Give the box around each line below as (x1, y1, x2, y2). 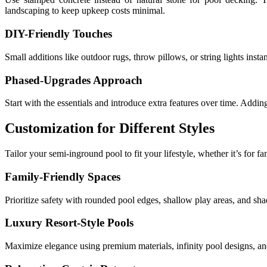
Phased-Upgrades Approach (5, 73, 142, 86)
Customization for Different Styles (5, 120, 215, 136)
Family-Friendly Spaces (5, 170, 120, 183)
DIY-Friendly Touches (5, 27, 112, 41)
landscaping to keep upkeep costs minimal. (5, 5, 165, 16)
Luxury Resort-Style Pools (5, 216, 133, 229)
